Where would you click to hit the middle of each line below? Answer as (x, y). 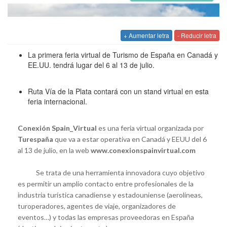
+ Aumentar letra (146, 35)
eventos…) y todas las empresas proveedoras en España (106, 217)
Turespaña (35, 139)
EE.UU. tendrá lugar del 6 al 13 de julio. (91, 65)
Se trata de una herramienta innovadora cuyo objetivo (111, 172)
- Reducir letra (197, 35)
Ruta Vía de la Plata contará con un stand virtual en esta (118, 91)
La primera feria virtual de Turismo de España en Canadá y (123, 54)
